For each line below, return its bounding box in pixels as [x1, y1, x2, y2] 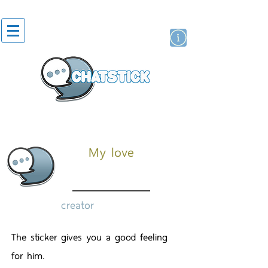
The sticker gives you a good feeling [11, 229, 167, 244]
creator [61, 197, 94, 212]
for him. [11, 248, 45, 263]
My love [89, 142, 134, 161]
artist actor [21, 110, 56, 121]
